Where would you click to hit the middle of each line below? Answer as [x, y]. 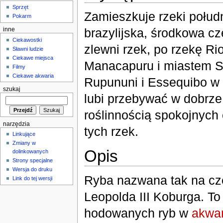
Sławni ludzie [28, 49]
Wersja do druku [33, 169]
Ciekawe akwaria [33, 75]
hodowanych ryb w [138, 213]
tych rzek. [111, 132]
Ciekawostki [27, 40]
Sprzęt [21, 7]
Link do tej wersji [33, 178]
